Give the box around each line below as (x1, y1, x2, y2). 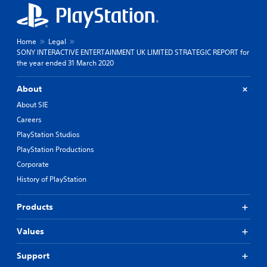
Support (17, 250, 49, 261)
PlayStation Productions (17, 144, 94, 154)
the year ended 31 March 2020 (17, 58, 114, 68)
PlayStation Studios (17, 129, 80, 139)
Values (17, 226, 44, 237)
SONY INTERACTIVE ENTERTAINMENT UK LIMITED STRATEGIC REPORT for (17, 47, 249, 57)
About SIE (17, 100, 48, 110)
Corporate (17, 159, 49, 169)
